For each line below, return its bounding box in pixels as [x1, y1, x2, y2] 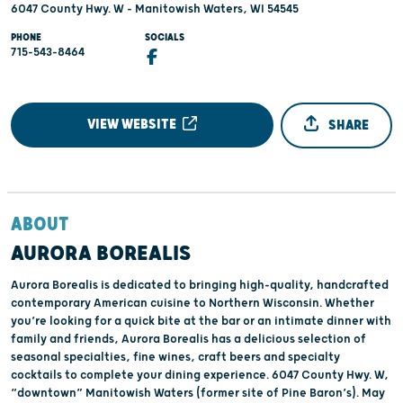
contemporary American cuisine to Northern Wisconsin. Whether [11, 296, 325, 311]
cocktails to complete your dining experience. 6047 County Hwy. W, [11, 368, 272, 383]
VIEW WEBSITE [87, 116, 180, 134]
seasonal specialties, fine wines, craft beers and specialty [11, 350, 340, 365]
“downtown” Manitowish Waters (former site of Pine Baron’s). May [11, 386, 362, 401]
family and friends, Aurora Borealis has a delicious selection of [11, 332, 366, 347]
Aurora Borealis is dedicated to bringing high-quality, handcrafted [11, 278, 389, 293]
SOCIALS [145, 31, 185, 43]
